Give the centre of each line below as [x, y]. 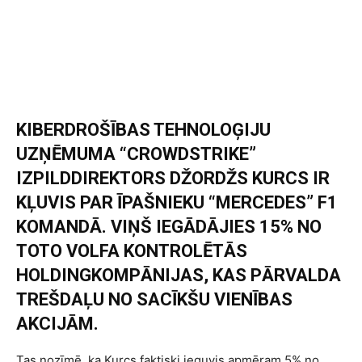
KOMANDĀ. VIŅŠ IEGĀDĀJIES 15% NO [169, 227]
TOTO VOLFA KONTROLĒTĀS [132, 251]
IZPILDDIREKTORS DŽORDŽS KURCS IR [173, 179]
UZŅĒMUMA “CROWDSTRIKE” [136, 154]
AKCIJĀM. [57, 324]
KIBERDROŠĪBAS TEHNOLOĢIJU [143, 130]
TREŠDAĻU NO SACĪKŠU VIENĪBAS [154, 300]
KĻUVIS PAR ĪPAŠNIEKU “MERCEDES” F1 [177, 203]
